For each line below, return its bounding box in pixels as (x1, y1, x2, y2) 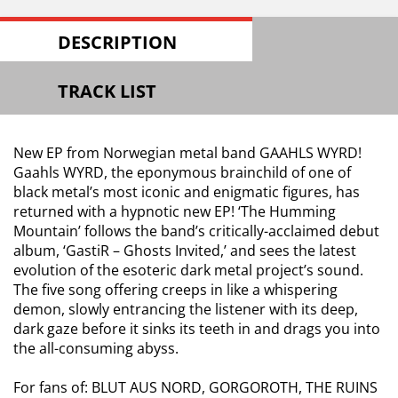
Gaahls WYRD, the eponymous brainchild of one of (13, 163, 351, 182)
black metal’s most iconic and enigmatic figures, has (13, 182, 360, 202)
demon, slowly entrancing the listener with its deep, (13, 299, 358, 319)
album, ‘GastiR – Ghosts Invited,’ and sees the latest (13, 241, 356, 260)
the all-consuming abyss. (13, 338, 179, 358)
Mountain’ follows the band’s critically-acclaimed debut (13, 221, 379, 241)
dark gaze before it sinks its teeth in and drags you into (13, 319, 380, 338)
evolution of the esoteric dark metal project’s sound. (13, 260, 363, 280)
